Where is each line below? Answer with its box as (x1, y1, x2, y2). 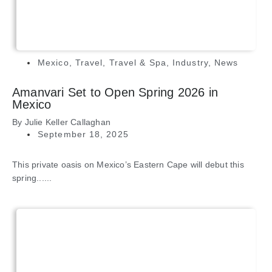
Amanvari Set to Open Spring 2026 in (12, 86, 219, 100)
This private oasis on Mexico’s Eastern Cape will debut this (12, 160, 244, 170)
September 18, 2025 (38, 129, 129, 140)
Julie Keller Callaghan (24, 117, 111, 127)
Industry (172, 58, 208, 68)
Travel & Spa (109, 58, 166, 68)
